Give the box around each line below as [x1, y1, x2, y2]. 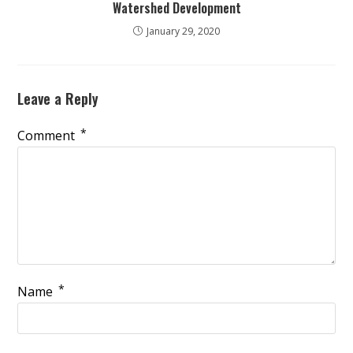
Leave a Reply [17, 88, 99, 110]
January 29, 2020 [147, 24, 220, 39]
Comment [17, 127, 79, 145]
